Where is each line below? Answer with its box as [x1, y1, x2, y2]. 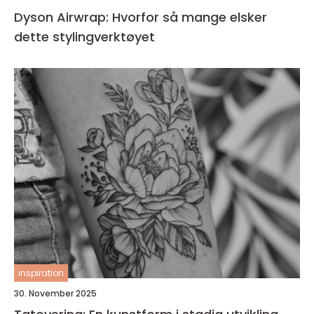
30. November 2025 [14, 287, 97, 299]
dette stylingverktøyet [14, 28, 155, 46]
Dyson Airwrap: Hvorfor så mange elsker [14, 8, 267, 26]
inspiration [18, 267, 64, 279]
